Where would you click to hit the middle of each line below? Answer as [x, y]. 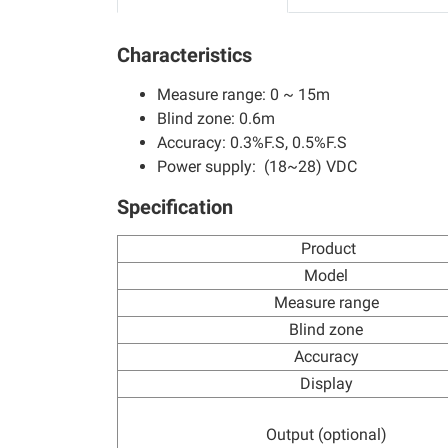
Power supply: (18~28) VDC [257, 166]
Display [326, 383]
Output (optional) [326, 434]
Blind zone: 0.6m [218, 118]
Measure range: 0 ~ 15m [243, 94]
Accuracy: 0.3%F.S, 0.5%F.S [252, 142]
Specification [175, 207]
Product [326, 248]
